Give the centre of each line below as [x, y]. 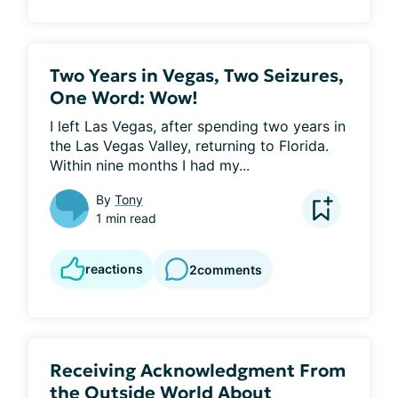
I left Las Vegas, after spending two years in [198, 126]
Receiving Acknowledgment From [198, 370]
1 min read [126, 218]
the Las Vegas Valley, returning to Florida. [189, 146]
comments [230, 269]
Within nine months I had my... [150, 165]
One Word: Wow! [124, 98]
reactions [114, 269]
